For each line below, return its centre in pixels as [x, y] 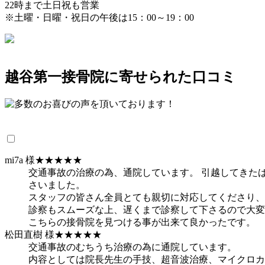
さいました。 [57, 185]
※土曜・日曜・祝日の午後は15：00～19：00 [99, 17]
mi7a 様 [20, 160]
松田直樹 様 [30, 235]
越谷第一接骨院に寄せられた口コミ [120, 77]
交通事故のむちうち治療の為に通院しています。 [132, 247]
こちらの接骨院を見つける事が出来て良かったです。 [142, 222]
